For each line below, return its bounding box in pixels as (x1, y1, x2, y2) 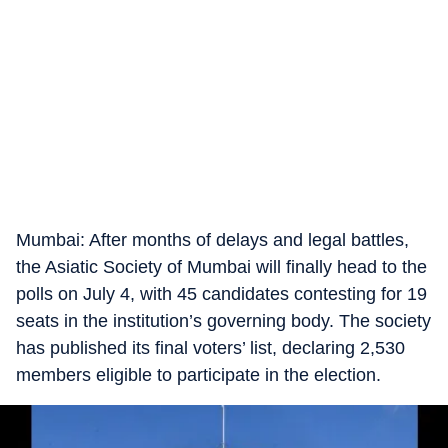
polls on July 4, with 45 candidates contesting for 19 (16, 284, 427, 304)
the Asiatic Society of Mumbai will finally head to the (16, 257, 427, 277)
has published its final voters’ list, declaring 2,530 (16, 338, 405, 358)
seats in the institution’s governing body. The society (16, 311, 431, 331)
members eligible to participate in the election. (16, 365, 381, 385)
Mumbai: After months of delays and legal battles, (16, 230, 409, 250)
